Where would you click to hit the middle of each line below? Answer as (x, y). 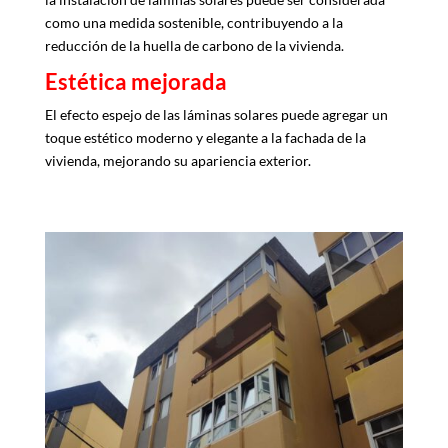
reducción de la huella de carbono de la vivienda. (194, 45)
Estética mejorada (135, 81)
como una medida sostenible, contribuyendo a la (193, 22)
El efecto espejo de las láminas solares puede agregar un (216, 114)
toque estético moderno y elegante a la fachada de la (205, 137)
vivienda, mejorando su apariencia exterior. (177, 160)
